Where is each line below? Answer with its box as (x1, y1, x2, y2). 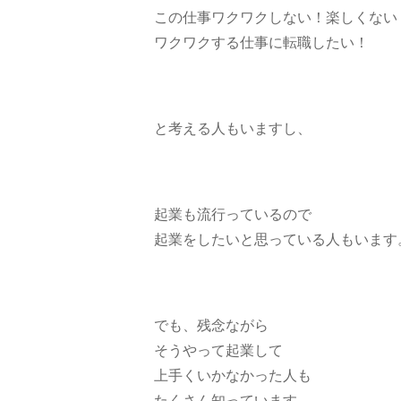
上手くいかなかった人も (154, 367, 311, 383)
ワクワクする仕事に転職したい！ (154, 34, 369, 50)
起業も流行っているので (154, 206, 311, 222)
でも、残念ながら (154, 317, 269, 333)
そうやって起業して (154, 342, 283, 358)
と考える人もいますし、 (154, 120, 311, 136)
